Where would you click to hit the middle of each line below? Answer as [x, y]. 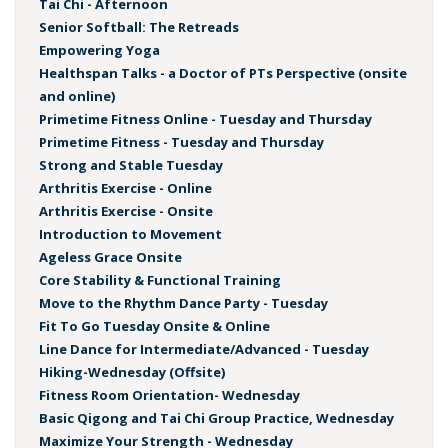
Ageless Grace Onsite [110, 256]
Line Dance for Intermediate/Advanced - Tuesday [203, 348]
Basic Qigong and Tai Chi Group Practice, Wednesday [216, 417]
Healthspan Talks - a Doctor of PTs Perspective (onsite [222, 72]
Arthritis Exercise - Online [125, 187]
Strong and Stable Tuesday [130, 164]
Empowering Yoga [99, 49]
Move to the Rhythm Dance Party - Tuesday [183, 302]
